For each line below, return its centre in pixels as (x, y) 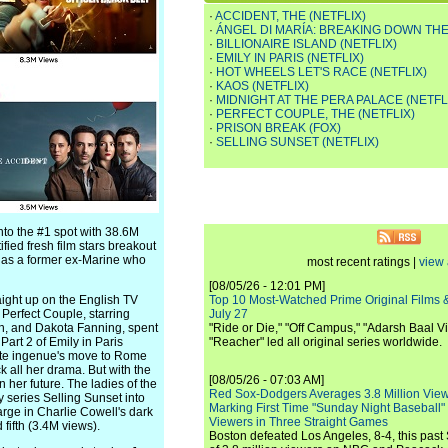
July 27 (228, 314)
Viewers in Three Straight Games (298, 422)
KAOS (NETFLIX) (262, 86)
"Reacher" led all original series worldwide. (325, 342)
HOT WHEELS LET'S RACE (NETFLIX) (321, 72)
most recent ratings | (362, 262)
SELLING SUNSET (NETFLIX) (297, 142)
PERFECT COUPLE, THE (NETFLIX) (315, 114)
